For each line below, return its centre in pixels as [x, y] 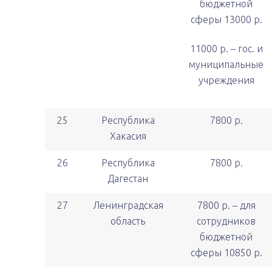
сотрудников [226, 221]
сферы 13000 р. [226, 19]
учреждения [226, 80]
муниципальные [226, 64]
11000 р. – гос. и [226, 49]
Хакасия [128, 136]
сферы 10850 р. [226, 253]
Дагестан [128, 178]
